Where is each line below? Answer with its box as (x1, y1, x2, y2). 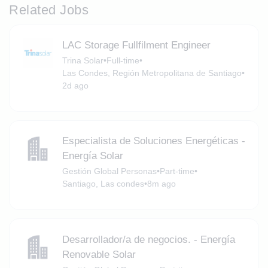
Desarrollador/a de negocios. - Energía (62, 233, 235, 245)
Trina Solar (62, 56, 103, 66)
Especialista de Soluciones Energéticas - (62, 135, 245, 147)
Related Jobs (9, 2, 89, 17)
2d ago (62, 81, 89, 91)
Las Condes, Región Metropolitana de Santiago (62, 68, 242, 78)
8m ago (147, 179, 176, 189)
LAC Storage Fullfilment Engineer (62, 39, 211, 51)
